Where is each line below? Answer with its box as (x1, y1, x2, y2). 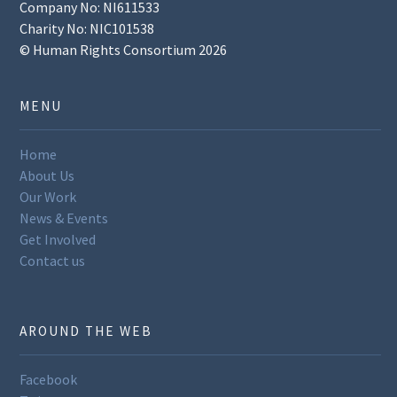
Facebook (19, 370, 78, 388)
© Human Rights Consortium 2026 (19, 40, 228, 58)
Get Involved (19, 230, 97, 248)
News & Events (19, 208, 109, 227)
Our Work (19, 187, 77, 206)
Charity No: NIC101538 (19, 19, 155, 37)
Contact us (19, 251, 86, 269)
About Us (19, 166, 75, 184)
